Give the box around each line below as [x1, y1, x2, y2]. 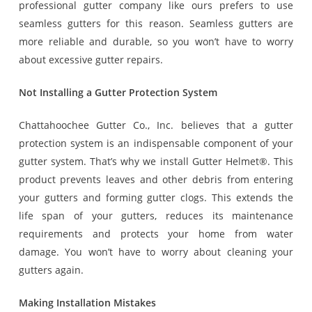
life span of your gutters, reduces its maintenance [18, 209, 294, 222]
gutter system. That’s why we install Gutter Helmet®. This [18, 155, 294, 168]
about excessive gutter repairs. [18, 53, 163, 66]
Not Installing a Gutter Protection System [18, 86, 217, 99]
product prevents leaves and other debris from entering [18, 173, 294, 186]
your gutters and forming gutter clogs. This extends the [18, 191, 294, 204]
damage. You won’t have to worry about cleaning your [18, 245, 294, 258]
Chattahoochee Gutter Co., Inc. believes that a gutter [18, 118, 294, 132]
